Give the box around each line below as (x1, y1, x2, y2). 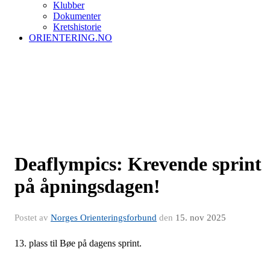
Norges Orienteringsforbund (51, 213, 157, 222)
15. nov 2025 (175, 213, 226, 222)
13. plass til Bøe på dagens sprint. (14, 238, 142, 248)
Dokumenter (53, 11, 101, 21)
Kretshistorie (53, 22, 101, 32)
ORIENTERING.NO (29, 33, 112, 43)
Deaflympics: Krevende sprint (14, 153, 262, 175)
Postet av (14, 213, 51, 222)
